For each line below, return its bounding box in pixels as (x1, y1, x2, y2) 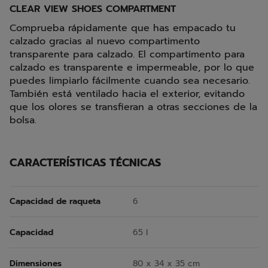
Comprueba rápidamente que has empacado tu (10, 21, 236, 36)
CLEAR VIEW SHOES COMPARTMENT (10, 2, 176, 17)
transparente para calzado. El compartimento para (10, 47, 245, 62)
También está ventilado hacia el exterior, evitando (10, 87, 245, 102)
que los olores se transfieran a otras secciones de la (10, 100, 257, 115)
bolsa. (10, 113, 36, 128)
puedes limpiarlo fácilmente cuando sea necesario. (10, 74, 250, 89)
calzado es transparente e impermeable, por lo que (10, 60, 254, 75)
